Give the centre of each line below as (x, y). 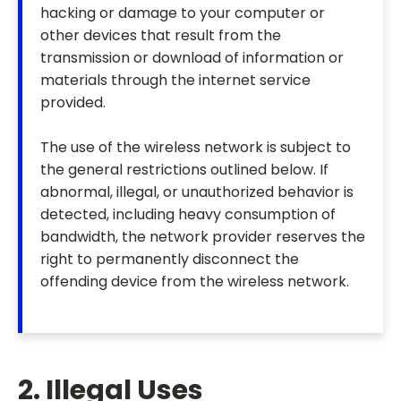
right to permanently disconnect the (170, 260)
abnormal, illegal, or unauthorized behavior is (197, 192)
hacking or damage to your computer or (183, 13)
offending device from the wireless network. (195, 282)
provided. (73, 103)
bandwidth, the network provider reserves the (203, 237)
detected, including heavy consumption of (188, 215)
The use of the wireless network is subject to (196, 148)
